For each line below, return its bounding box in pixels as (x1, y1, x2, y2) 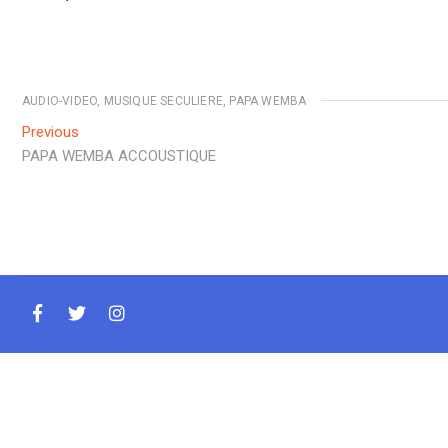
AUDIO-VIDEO (22, 93, 98, 108)
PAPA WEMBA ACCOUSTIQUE (22, 146, 216, 165)
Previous (22, 122, 79, 141)
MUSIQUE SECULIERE (103, 93, 224, 108)
